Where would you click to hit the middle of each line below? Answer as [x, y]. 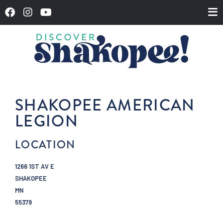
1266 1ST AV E [35, 166]
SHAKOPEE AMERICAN [105, 105]
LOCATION [45, 145]
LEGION [47, 121]
